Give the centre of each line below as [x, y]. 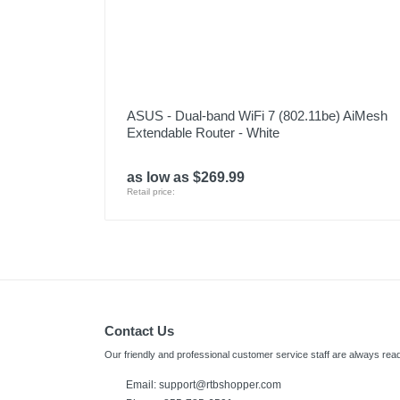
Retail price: [151, 192]
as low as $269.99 [186, 177]
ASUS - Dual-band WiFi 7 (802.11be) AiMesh [257, 116]
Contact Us [139, 331]
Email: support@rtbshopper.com [204, 385]
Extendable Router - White [203, 133]
